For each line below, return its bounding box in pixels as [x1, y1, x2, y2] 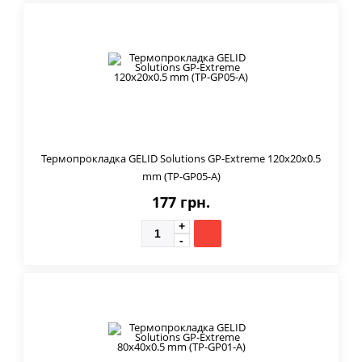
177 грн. [152, 192, 210, 212]
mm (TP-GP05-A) [141, 168, 221, 183]
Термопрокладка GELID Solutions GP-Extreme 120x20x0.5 [41, 150, 321, 166]
